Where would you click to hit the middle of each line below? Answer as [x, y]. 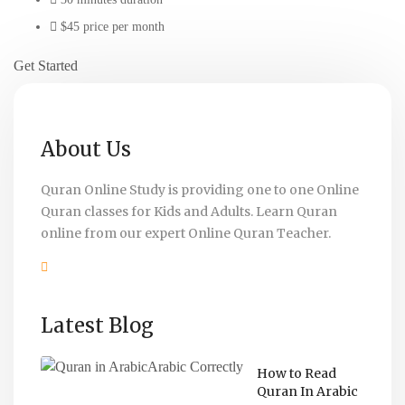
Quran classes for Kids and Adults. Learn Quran [189, 211]
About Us [86, 149]
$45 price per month [113, 26]
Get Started [46, 65]
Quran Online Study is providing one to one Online [200, 189]
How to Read [297, 373]
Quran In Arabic [307, 391]
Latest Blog [97, 325]
